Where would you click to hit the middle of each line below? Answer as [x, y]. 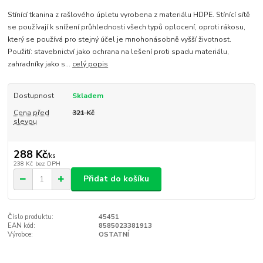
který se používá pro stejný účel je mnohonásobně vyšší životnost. [120, 40]
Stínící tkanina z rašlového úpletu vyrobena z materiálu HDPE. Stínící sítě [129, 15]
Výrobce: [21, 234]
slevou [25, 121]
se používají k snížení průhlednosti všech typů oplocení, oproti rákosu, [127, 27]
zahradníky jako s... [40, 64]
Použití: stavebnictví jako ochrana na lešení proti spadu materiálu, [119, 52]
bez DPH [48, 163]
